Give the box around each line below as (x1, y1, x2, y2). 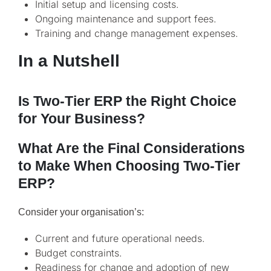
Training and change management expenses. (35, 27, 238, 40)
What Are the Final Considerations (18, 140, 245, 157)
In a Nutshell (18, 51, 120, 71)
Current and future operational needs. (35, 232, 205, 244)
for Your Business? (18, 111, 145, 127)
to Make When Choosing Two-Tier (18, 158, 240, 174)
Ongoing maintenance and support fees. (35, 13, 217, 25)
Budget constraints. (35, 246, 122, 259)
